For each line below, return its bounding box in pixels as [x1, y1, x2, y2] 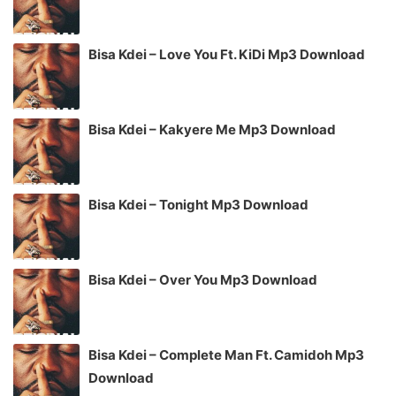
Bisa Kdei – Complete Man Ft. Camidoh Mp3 [88, 346, 364, 363]
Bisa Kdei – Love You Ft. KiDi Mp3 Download [88, 45, 365, 63]
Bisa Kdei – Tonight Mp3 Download [88, 195, 308, 213]
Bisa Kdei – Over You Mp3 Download [88, 270, 317, 288]
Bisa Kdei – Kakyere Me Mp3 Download [88, 120, 336, 138]
